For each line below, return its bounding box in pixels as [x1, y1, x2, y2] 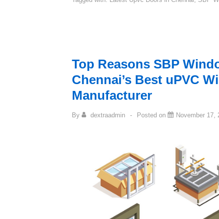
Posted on [137, 111, 168, 119]
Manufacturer [72, 88, 152, 103]
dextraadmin [90, 111, 125, 119]
